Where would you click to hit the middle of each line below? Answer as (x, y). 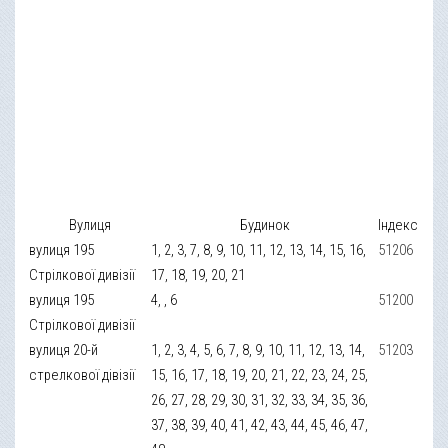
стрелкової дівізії (82, 374)
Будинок (264, 224)
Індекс (398, 224)
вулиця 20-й (64, 349)
